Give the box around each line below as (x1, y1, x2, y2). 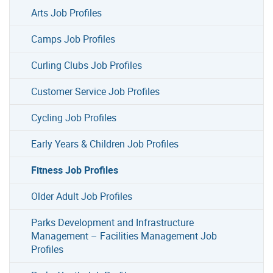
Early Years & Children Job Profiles (31, 136, 179, 151)
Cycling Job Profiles (31, 110, 117, 124)
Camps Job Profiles (31, 32, 116, 46)
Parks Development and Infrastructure (31, 215, 194, 229)
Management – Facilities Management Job (31, 229, 218, 243)
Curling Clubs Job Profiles (31, 58, 143, 72)
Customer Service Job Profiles (31, 84, 160, 98)
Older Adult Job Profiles (31, 189, 133, 203)
